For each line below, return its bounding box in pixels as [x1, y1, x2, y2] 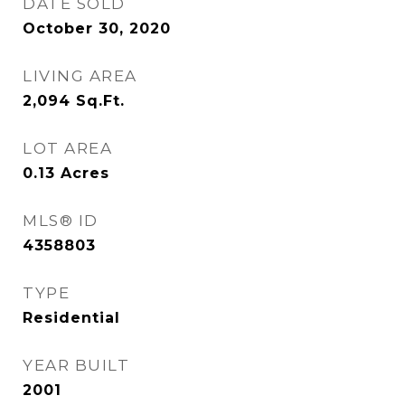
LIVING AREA [23, 67, 137, 85]
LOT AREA [23, 139, 112, 157]
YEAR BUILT [23, 356, 129, 374]
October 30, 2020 [23, 20, 171, 37]
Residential [23, 309, 120, 326]
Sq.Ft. [76, 92, 125, 109]
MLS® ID [23, 212, 99, 230]
